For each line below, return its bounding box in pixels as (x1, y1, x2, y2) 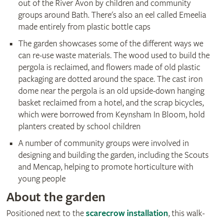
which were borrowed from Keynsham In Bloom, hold (18, 110, 205, 120)
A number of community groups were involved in (18, 138, 189, 149)
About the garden (6, 189, 106, 206)
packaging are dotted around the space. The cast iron (18, 74, 203, 85)
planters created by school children (18, 121, 141, 132)
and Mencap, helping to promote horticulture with (18, 162, 193, 173)
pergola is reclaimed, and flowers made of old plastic (18, 62, 200, 73)
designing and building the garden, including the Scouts (18, 150, 209, 161)
